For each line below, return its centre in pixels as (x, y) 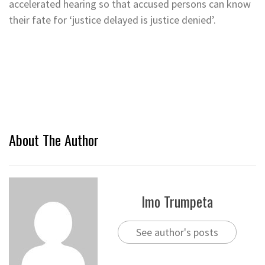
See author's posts (177, 232)
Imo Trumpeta (177, 201)
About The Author (54, 139)
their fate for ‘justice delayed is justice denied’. (112, 20)
